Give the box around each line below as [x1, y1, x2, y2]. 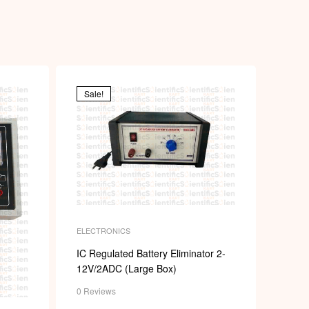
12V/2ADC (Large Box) [77, 261, 177, 276]
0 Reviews [77, 285, 116, 297]
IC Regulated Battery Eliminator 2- [77, 246, 226, 261]
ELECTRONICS [77, 225, 130, 237]
